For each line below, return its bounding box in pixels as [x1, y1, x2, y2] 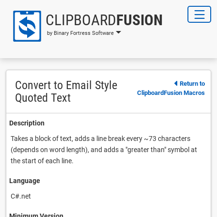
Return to [180, 80, 205, 87]
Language [9, 177, 40, 185]
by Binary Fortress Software [47, 30, 114, 36]
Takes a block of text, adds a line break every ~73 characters [11, 135, 190, 142]
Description [9, 119, 45, 127]
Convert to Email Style [15, 78, 117, 92]
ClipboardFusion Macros [137, 89, 205, 96]
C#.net [11, 192, 31, 200]
